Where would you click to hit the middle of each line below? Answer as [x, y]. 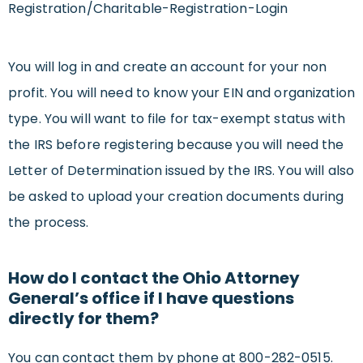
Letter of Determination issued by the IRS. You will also [181, 171]
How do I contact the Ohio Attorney [154, 278]
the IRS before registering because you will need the [176, 145]
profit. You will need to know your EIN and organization [181, 93]
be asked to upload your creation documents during [176, 197]
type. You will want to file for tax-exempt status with [177, 119]
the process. [49, 223]
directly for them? [83, 319]
